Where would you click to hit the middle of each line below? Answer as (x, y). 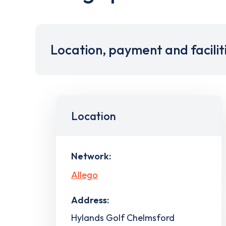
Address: (90, 200)
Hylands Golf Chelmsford (123, 217)
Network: (91, 156)
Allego (84, 175)
